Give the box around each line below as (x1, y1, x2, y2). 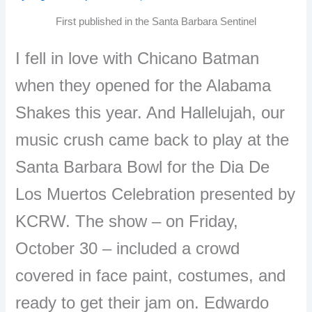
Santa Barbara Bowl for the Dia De (15, 157, 270, 177)
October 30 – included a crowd (15, 239, 240, 258)
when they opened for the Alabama (15, 76, 272, 95)
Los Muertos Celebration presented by (15, 185, 296, 204)
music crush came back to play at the (15, 130, 290, 150)
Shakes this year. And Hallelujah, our (15, 103, 286, 123)
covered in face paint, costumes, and (15, 266, 286, 286)
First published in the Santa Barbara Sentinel (56, 15, 256, 27)
